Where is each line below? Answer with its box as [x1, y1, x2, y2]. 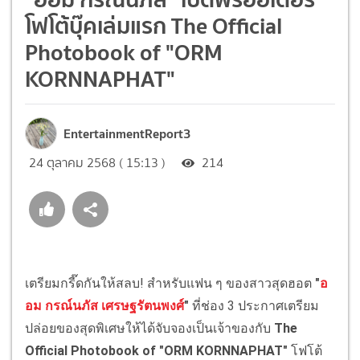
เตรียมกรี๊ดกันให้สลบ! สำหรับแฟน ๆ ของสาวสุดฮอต [25, 275, 315, 291]
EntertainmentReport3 [63, 122, 190, 144]
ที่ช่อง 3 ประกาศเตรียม [192, 297, 319, 313]
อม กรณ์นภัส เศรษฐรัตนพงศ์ [25, 297, 184, 313]
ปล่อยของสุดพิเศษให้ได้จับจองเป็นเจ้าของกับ [25, 320, 274, 336]
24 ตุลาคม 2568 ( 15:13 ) [29, 153, 166, 172]
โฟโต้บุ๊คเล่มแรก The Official [25, 6, 282, 44]
